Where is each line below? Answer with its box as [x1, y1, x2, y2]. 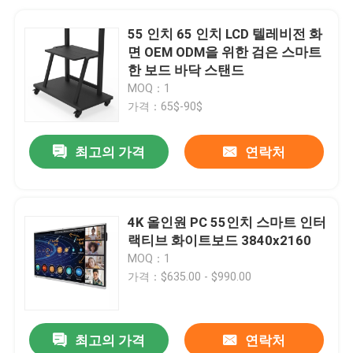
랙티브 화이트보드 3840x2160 [128, 232, 312, 248]
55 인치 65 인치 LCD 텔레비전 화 [128, 25, 323, 42]
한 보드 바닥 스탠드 [128, 61, 245, 78]
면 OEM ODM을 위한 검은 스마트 [128, 43, 322, 60]
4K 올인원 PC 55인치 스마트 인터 [128, 214, 327, 230]
